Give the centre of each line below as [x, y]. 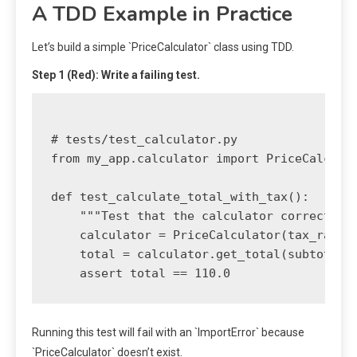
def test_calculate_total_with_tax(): [180, 197]
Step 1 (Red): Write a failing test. [116, 75]
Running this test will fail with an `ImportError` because [168, 333]
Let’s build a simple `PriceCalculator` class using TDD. [163, 47]
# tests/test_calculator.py [144, 140]
